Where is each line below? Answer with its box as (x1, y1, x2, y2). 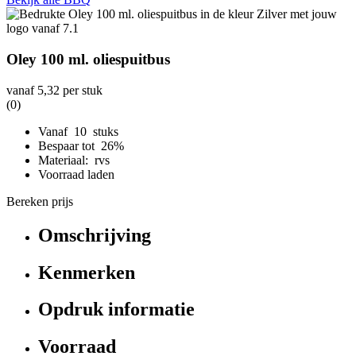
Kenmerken (38, 261, 135, 283)
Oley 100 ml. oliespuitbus (6, 50, 170, 68)
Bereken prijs (6, 194, 73, 208)
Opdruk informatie (38, 299, 195, 320)
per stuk (60, 83, 103, 97)
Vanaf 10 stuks (38, 124, 118, 138)
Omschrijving (38, 224, 151, 246)
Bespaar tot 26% (38, 138, 127, 153)
